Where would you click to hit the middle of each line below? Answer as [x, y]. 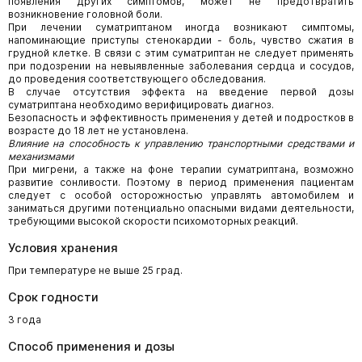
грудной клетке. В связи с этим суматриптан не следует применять [181, 53]
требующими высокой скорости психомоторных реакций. [153, 221]
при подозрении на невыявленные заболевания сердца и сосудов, [181, 66]
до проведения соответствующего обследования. [137, 79]
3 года [25, 320]
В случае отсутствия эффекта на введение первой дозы [181, 92]
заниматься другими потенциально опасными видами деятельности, [181, 208]
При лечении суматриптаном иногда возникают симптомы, [181, 27]
